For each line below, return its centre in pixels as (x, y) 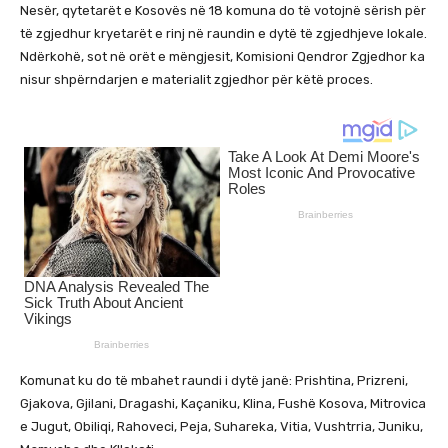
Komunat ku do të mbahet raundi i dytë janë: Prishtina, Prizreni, (214, 380)
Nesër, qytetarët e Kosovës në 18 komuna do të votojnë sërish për (223, 10)
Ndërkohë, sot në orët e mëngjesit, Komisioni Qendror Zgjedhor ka (222, 56)
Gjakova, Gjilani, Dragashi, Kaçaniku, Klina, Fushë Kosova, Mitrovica (223, 403)
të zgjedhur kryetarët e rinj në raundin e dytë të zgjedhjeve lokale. (223, 33)
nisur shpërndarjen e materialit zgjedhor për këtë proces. (196, 79)
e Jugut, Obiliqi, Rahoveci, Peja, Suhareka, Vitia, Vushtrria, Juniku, (221, 426)
